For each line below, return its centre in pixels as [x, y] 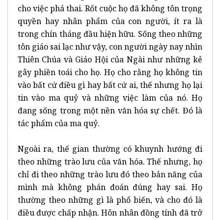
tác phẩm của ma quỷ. [59, 123]
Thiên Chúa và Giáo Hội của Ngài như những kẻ [110, 59]
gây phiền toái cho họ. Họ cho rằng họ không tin [110, 72]
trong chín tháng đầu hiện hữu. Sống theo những [110, 34]
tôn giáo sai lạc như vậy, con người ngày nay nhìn [110, 46]
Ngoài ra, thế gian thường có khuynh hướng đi [110, 149]
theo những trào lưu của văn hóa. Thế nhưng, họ [110, 161]
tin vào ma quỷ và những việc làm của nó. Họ [110, 97]
